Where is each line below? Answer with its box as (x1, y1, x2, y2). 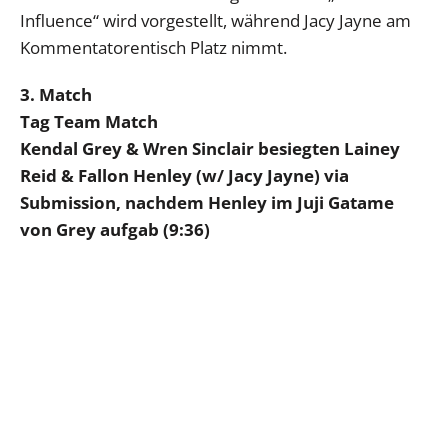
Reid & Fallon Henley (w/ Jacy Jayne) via (20, 163, 349, 187)
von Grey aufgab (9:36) (20, 217, 210, 241)
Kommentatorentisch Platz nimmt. (20, 35, 287, 59)
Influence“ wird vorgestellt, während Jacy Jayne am (20, 8, 411, 32)
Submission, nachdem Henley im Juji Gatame (20, 190, 394, 214)
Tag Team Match (20, 109, 158, 133)
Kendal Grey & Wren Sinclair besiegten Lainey (20, 136, 400, 160)
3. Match (20, 82, 92, 106)
